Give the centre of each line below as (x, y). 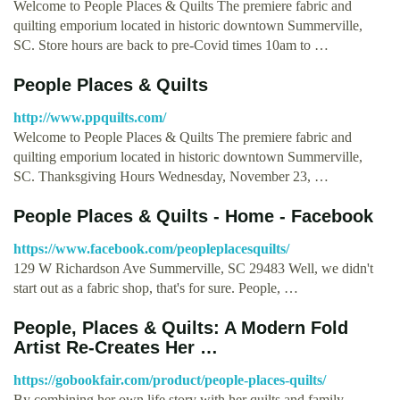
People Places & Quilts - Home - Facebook (193, 216)
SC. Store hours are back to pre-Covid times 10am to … (171, 45)
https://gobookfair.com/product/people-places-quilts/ (170, 379)
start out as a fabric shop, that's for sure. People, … (156, 287)
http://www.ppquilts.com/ (90, 117)
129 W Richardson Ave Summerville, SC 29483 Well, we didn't (193, 268)
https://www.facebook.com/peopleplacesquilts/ (151, 248)
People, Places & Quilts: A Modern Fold (181, 327)
